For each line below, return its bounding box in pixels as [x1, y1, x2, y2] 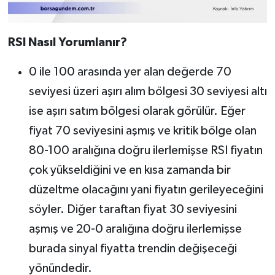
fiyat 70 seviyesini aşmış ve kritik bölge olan [28, 125, 257, 137]
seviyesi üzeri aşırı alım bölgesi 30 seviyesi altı [28, 85, 267, 98]
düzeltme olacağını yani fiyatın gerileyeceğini [28, 184, 263, 196]
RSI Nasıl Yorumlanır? [7, 36, 127, 49]
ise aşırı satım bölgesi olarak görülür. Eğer [28, 105, 246, 118]
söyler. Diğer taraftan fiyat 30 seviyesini [28, 203, 237, 216]
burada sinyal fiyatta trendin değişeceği [28, 242, 237, 255]
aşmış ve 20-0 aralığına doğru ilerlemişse [28, 223, 242, 236]
